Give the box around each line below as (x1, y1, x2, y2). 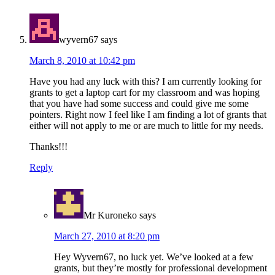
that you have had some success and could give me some (29, 98, 249, 109)
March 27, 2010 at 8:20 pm (54, 231, 160, 242)
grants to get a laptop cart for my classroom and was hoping (29, 87, 260, 98)
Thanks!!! (29, 141, 68, 152)
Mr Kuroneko (83, 210, 137, 221)
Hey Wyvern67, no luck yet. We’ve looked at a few (54, 252, 254, 263)
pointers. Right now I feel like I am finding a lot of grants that (29, 109, 266, 120)
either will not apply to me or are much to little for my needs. (29, 120, 263, 131)
